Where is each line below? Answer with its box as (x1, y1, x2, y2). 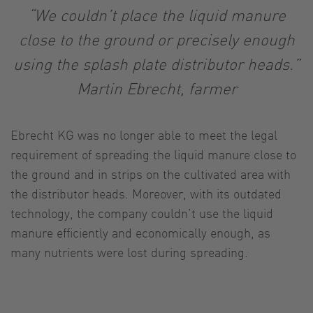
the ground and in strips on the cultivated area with (10, 165, 291, 182)
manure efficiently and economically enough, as (10, 224, 270, 240)
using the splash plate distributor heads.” (13, 53, 300, 73)
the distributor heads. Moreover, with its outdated (10, 184, 282, 201)
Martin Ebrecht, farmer (76, 78, 237, 98)
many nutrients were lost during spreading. (10, 243, 248, 260)
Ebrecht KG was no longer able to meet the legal (10, 126, 277, 143)
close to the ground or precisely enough (18, 29, 295, 49)
